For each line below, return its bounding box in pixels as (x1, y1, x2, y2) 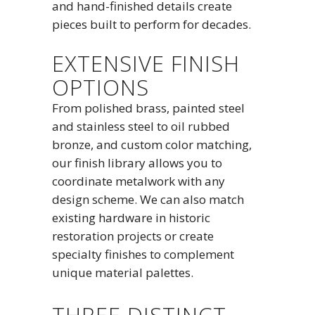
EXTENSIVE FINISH (52, 49, 240, 78)
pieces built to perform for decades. (52, 16, 251, 32)
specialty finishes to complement (52, 246, 234, 262)
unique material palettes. (52, 264, 193, 281)
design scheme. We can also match (52, 191, 244, 207)
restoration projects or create (52, 228, 214, 244)
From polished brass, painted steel (52, 100, 245, 116)
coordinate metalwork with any (52, 173, 225, 189)
